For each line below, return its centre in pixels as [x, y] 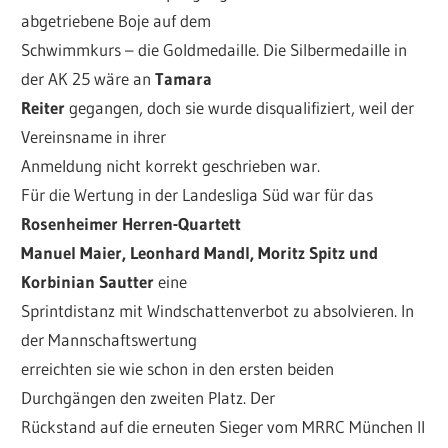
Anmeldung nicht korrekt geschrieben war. [171, 166]
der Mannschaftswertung [109, 340]
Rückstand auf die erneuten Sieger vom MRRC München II [223, 427]
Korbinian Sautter [88, 282]
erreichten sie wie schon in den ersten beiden [178, 369]
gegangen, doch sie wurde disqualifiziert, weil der [240, 108]
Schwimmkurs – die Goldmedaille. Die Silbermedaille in [214, 50]
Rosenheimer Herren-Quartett [131, 224]
